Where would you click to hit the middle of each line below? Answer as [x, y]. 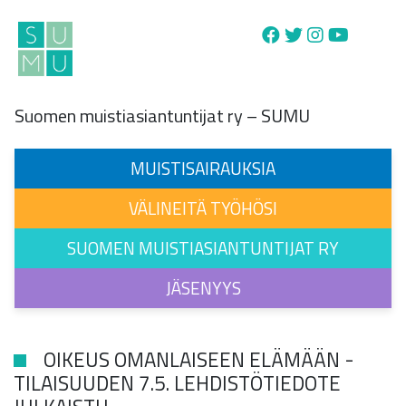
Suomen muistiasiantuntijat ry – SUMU [162, 115]
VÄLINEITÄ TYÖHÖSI [203, 208]
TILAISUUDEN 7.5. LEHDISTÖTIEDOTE [177, 384]
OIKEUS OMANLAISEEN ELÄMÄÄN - [197, 360]
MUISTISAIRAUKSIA [203, 168]
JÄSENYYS [203, 287]
